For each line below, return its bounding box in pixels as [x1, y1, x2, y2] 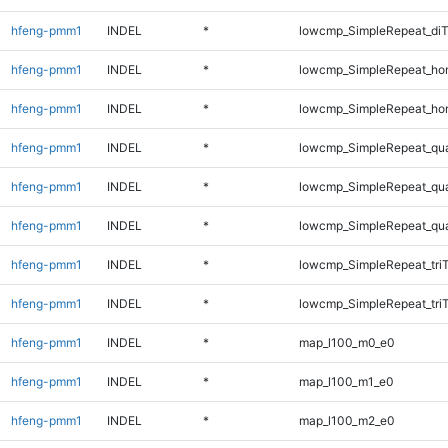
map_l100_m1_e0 [298, 373, 394, 389]
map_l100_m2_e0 [298, 412, 395, 428]
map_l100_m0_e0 [298, 334, 395, 350]
